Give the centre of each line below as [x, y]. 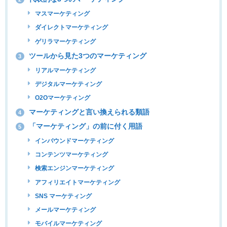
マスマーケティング [62, 14]
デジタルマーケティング [68, 84]
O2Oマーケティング [62, 98]
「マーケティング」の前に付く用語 [84, 126]
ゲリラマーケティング [65, 41]
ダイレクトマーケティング [71, 28]
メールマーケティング [65, 210]
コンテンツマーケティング [71, 155]
